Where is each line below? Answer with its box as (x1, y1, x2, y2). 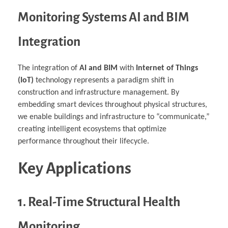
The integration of (18, 64, 79, 72)
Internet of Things (136, 64, 198, 72)
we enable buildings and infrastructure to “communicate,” (18, 112, 210, 121)
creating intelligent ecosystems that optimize (18, 125, 166, 133)
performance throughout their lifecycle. (18, 137, 149, 146)
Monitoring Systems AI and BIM (18, 10, 189, 24)
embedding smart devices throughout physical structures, (18, 100, 207, 109)
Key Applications (18, 159, 131, 177)
